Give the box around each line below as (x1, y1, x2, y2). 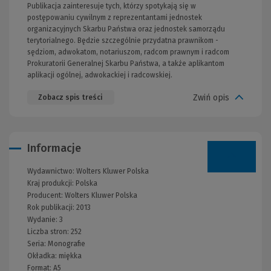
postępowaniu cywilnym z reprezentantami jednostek (27, 13, 202, 22)
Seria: (27, 240, 48, 249)
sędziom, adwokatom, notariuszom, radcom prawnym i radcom (27, 48, 229, 57)
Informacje (27, 142, 81, 155)
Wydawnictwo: (27, 167, 76, 176)
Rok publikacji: (27, 203, 76, 212)
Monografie (48, 240, 85, 249)
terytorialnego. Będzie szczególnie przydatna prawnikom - (27, 36, 218, 45)
